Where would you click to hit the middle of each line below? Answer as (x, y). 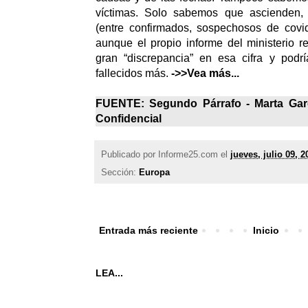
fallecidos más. (133, 74)
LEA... (109, 273)
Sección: (120, 173)
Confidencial (129, 119)
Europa (154, 173)
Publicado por (130, 154)
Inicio (266, 231)
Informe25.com (188, 154)
